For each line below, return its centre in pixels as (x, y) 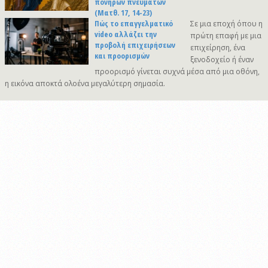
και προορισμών (122, 55)
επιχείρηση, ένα (218, 47)
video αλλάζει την (126, 34)
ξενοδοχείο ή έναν (222, 59)
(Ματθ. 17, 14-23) (123, 12)
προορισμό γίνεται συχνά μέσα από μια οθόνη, (177, 71)
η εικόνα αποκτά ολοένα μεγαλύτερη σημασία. (85, 83)
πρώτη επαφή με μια (226, 35)
